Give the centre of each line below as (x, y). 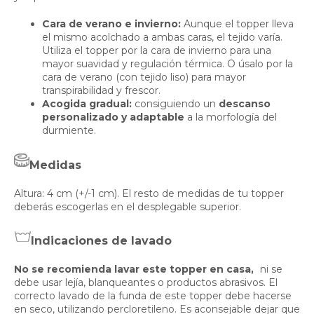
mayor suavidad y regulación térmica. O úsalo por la (168, 64)
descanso (245, 104)
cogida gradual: (92, 104)
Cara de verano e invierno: (111, 24)
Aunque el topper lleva (237, 24)
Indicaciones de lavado (101, 241)
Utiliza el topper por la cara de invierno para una (157, 51)
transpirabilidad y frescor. (101, 91)
